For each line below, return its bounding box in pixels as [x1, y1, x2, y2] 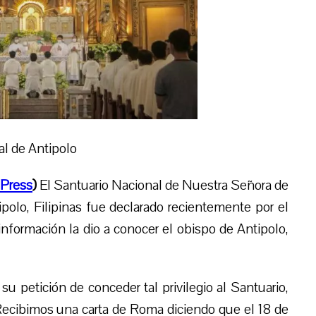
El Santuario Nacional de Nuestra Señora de [37, 175, 288, 195]
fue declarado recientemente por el [81, 197, 288, 217]
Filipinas [33, 197, 82, 217]
